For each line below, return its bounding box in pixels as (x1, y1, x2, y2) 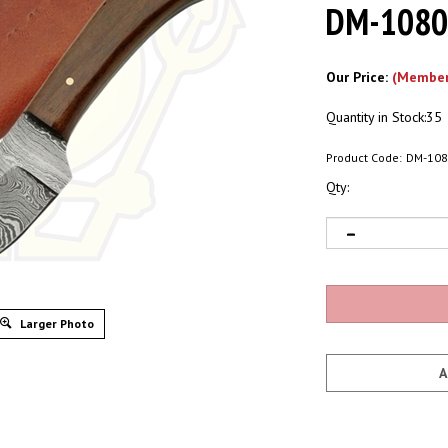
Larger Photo (16, 316, 94, 331)
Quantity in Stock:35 (326, 108, 442, 126)
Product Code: (326, 150, 402, 165)
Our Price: (326, 68, 392, 86)
